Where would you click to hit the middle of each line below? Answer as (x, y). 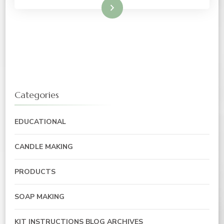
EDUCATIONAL (40, 122)
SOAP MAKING (39, 197)
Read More (93, 8)
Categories (37, 95)
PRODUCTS (35, 172)
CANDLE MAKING (44, 147)
